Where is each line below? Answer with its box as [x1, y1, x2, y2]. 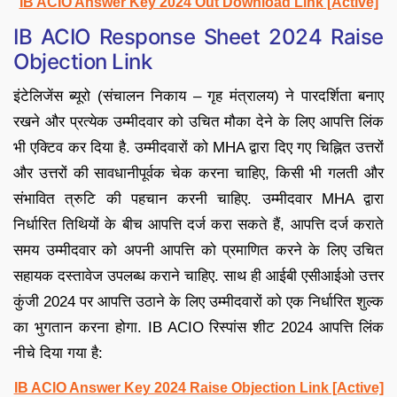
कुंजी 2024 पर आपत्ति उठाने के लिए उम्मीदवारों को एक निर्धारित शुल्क [13, 293, 384, 311]
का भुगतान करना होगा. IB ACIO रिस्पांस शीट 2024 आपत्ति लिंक [13, 319, 384, 337]
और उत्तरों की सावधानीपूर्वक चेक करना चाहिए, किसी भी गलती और [13, 165, 384, 183]
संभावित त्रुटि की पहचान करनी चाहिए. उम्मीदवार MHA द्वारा [13, 191, 384, 208]
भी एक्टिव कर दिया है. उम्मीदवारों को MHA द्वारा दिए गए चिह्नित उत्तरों [13, 139, 384, 157]
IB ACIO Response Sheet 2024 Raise [13, 24, 384, 51]
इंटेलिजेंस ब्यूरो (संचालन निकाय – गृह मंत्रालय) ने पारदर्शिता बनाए [13, 88, 384, 105]
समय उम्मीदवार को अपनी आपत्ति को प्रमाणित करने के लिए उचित [13, 242, 384, 260]
